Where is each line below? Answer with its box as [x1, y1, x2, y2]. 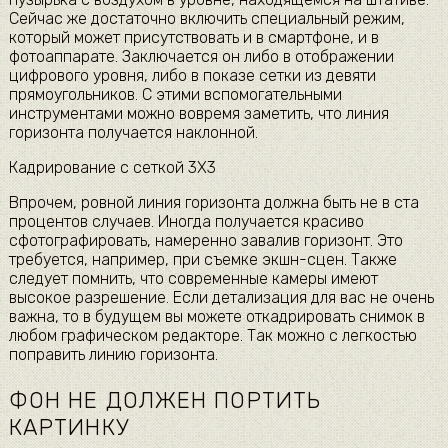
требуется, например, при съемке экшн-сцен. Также [8, 250, 397, 270]
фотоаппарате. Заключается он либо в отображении [8, 47, 394, 67]
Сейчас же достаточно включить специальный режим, [8, 9, 405, 29]
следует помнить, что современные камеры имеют [8, 269, 378, 289]
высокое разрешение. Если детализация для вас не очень [8, 288, 434, 308]
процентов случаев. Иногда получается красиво [8, 212, 364, 232]
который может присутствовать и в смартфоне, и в [8, 28, 379, 48]
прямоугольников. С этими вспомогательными [8, 85, 342, 105]
